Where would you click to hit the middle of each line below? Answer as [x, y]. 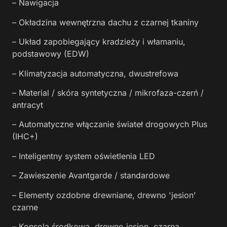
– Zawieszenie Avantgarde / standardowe [91, 176]
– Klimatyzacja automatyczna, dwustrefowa [95, 73]
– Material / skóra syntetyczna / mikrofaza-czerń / [108, 93]
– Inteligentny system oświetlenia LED [84, 156]
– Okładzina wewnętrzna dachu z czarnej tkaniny [105, 22]
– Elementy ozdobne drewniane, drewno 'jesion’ [104, 195]
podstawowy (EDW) [51, 54]
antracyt [28, 105]
